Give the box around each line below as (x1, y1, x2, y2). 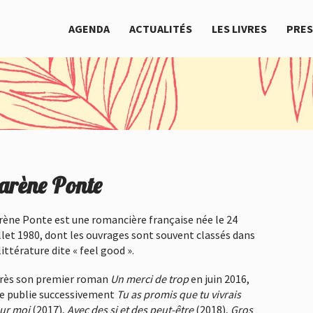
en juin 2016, (189, 272, 249, 286)
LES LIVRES (212, 22, 267, 36)
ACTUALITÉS (129, 22, 192, 36)
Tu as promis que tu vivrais (117, 287, 241, 302)
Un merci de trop (110, 272, 189, 286)
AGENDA (68, 22, 110, 36)
